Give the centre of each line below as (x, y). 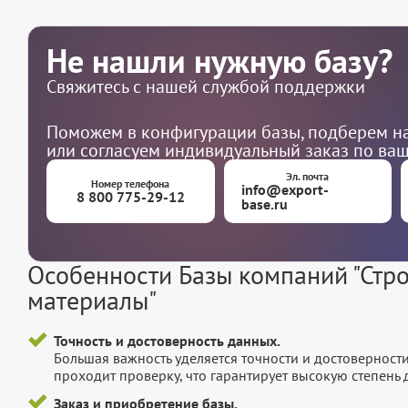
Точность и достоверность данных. (167, 341)
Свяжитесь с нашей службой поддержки (206, 87)
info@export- (286, 190)
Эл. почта (308, 177)
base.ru (265, 204)
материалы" (92, 301)
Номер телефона (131, 184)
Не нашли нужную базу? (219, 61)
